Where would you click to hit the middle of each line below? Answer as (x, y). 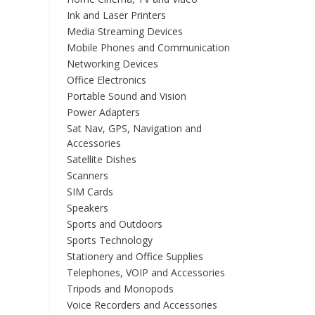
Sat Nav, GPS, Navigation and (134, 128)
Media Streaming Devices (124, 31)
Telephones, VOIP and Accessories (146, 272)
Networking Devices (112, 64)
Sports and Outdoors (114, 224)
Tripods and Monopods (120, 289)
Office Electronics (106, 80)
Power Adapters (103, 112)
